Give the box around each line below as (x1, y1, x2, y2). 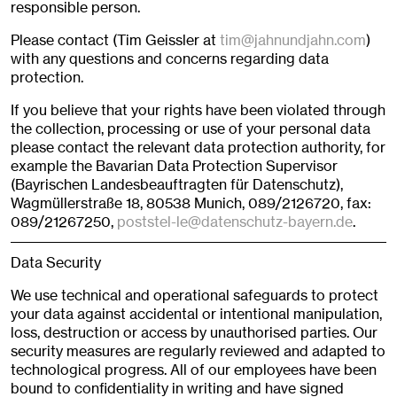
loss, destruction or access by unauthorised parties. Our (11, 323, 378, 342)
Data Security (11, 253, 101, 272)
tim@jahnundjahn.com (220, 31, 366, 50)
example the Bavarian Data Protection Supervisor (11, 157, 338, 175)
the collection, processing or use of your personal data (11, 120, 370, 138)
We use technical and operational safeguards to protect (11, 286, 378, 305)
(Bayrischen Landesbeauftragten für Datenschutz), (11, 175, 343, 194)
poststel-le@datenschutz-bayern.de (117, 213, 353, 231)
